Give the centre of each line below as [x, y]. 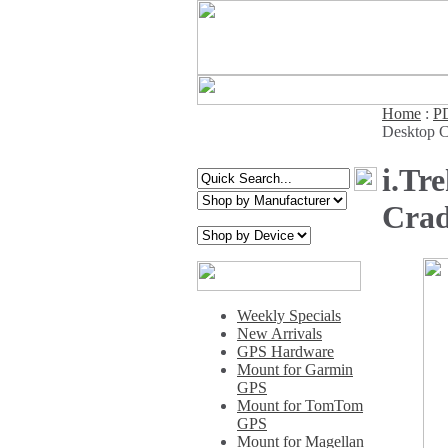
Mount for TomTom [300, 405]
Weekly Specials [289, 315]
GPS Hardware [285, 351]
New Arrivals [279, 333]
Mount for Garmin [295, 369]
